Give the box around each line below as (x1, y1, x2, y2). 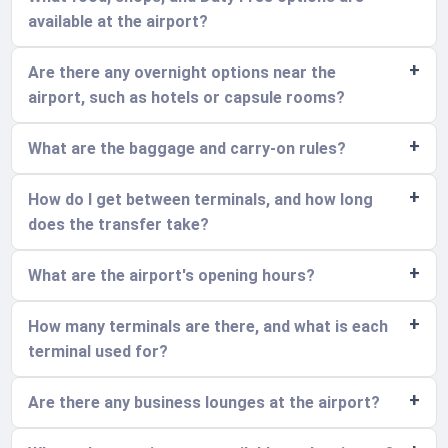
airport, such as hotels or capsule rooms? (28, 87, 346, 107)
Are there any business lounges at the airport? (28, 392, 381, 412)
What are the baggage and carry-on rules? (28, 138, 347, 158)
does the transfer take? (28, 214, 210, 234)
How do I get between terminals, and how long (28, 189, 374, 209)
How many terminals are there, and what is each (28, 316, 389, 336)
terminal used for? (28, 341, 169, 361)
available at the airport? (28, 11, 209, 31)
